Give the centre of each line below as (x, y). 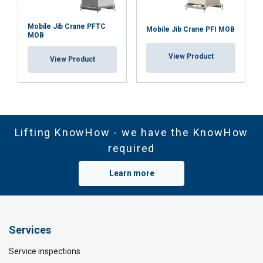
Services (30, 230)
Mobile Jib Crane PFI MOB (190, 29)
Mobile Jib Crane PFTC (67, 26)
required (131, 148)
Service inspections (45, 251)
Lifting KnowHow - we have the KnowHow (131, 132)
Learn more (131, 173)
